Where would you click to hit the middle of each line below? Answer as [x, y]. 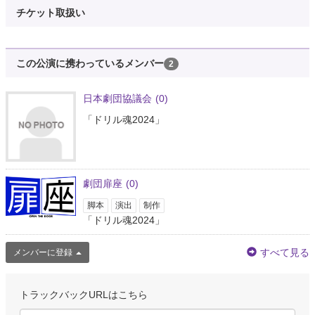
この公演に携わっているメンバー [90, 63]
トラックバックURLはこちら [84, 294]
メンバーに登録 [43, 252]
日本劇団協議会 [117, 98]
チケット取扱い [51, 12]
